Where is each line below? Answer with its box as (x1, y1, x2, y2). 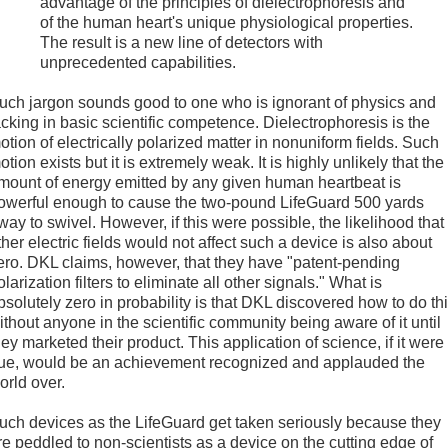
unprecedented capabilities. (40, 54, 236, 72)
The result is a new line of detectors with (40, 34, 323, 52)
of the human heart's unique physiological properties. (40, 14, 413, 32)
